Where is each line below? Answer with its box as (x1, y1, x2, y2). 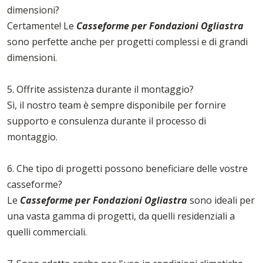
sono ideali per (187, 194, 255, 207)
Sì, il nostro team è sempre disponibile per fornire (7, 99, 226, 112)
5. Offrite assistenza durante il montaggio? (7, 83, 194, 96)
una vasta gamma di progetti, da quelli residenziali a (7, 210, 235, 223)
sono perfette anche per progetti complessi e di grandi (7, 35, 248, 49)
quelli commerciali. (7, 225, 87, 239)
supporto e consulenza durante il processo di (7, 114, 206, 128)
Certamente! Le (7, 19, 76, 33)
